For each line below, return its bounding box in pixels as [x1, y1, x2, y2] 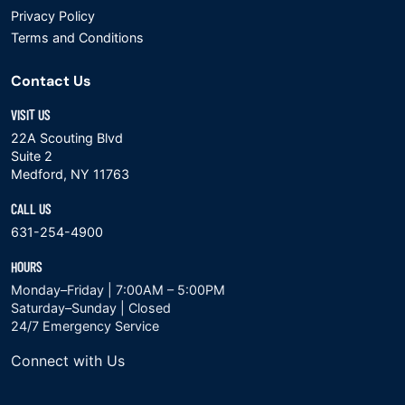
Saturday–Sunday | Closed [11, 299, 171, 316]
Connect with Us [11, 351, 125, 370]
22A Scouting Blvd [11, 129, 123, 146]
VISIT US [11, 104, 51, 124]
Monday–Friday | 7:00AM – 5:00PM [11, 281, 225, 297]
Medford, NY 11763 [11, 165, 129, 182]
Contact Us [11, 71, 91, 89]
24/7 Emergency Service [11, 317, 159, 334]
